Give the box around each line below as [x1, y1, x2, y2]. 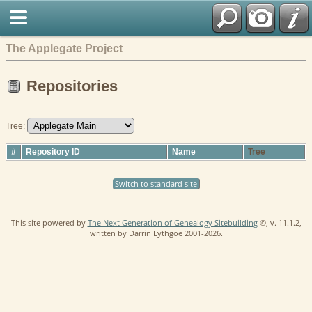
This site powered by [10, 217, 88, 228]
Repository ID [24, 146, 82, 157]
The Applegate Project [6, 42, 123, 54]
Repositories [26, 77, 118, 95]
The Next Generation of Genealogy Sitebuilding [87, 217, 258, 228]
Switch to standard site [112, 178, 199, 189]
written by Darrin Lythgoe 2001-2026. [89, 227, 223, 238]
